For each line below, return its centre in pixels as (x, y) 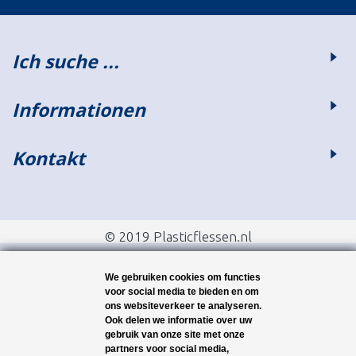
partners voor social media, (167, 349)
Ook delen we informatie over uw (178, 320)
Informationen (79, 110)
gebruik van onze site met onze (175, 335)
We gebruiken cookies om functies (183, 277)
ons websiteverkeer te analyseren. (183, 306)
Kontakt (48, 158)
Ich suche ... (66, 61)
